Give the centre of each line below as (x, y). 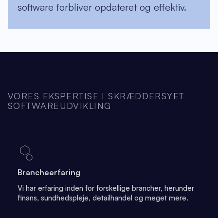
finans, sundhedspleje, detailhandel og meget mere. (103, 198)
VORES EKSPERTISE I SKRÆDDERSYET (96, 96)
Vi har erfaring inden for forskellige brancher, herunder (106, 188)
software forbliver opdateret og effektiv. (102, 7)
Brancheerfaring (49, 172)
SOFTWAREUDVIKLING (60, 106)
